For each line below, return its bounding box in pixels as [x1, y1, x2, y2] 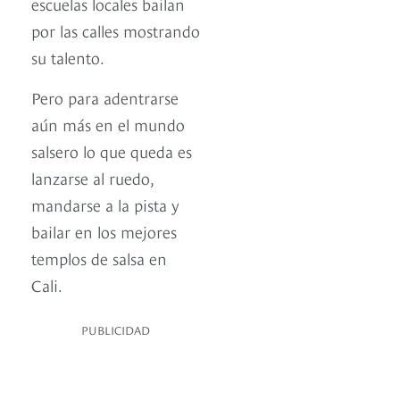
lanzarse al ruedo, [31, 166, 154, 189]
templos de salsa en [31, 246, 167, 270]
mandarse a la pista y [31, 193, 179, 216]
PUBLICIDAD [81, 321, 150, 338]
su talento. [31, 46, 104, 69]
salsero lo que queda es [31, 139, 192, 162]
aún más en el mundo [31, 112, 185, 136]
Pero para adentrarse [31, 86, 179, 109]
